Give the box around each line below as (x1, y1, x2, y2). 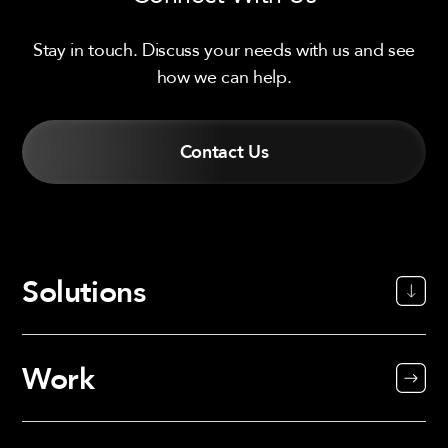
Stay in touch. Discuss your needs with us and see (32, 35, 416, 64)
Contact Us (179, 138, 269, 167)
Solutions (22, 267, 146, 315)
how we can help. (156, 62, 292, 91)
